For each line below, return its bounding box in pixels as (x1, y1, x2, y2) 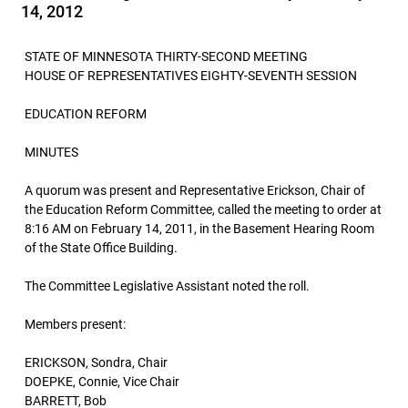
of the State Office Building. (25, 240, 178, 255)
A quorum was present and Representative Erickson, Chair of (25, 183, 365, 198)
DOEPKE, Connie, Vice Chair (25, 374, 179, 389)
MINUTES (25, 145, 78, 159)
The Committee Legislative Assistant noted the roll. (25, 279, 310, 293)
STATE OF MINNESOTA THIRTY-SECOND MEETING (25, 49, 308, 64)
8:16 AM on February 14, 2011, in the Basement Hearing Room (25, 221, 374, 236)
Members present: (25, 317, 126, 331)
